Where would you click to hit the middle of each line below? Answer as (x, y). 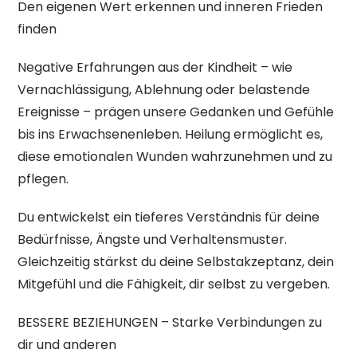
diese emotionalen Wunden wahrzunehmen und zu (175, 157)
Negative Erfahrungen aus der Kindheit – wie (155, 67)
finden (37, 29)
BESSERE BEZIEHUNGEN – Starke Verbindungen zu (170, 322)
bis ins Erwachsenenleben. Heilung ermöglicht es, (171, 134)
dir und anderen (67, 345)
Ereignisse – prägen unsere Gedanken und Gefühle (176, 112)
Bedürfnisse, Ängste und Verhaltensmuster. (153, 239)
